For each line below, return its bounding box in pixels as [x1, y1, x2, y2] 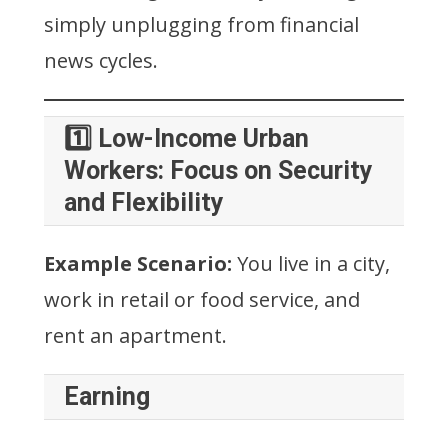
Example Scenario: [44, 249, 232, 277]
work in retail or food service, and [44, 285, 360, 313]
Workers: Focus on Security [64, 155, 373, 185]
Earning [64, 381, 150, 411]
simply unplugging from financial [44, 10, 359, 38]
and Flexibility [64, 187, 224, 217]
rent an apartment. [44, 321, 227, 349]
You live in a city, [232, 249, 390, 277]
